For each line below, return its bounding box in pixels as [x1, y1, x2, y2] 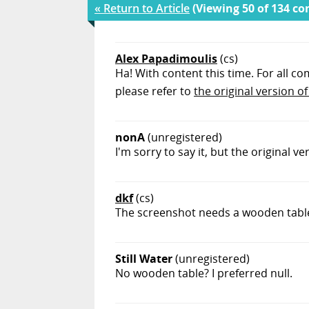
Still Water [115, 251, 172, 267]
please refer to [115, 83, 194, 99]
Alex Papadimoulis [115, 51, 217, 67]
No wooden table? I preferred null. [115, 266, 292, 281]
